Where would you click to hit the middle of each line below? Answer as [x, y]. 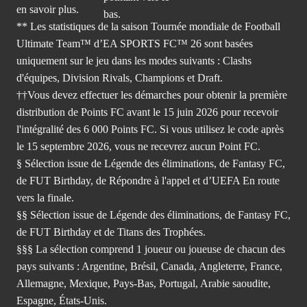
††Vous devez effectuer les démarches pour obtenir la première [152, 95]
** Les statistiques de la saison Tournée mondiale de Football [148, 26]
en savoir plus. [48, 9]
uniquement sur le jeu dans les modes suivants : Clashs [134, 60]
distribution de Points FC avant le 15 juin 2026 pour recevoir [147, 112]
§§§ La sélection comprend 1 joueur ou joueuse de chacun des [151, 249]
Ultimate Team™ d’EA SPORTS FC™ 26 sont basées [135, 43]
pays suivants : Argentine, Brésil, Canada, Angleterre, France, [149, 266]
